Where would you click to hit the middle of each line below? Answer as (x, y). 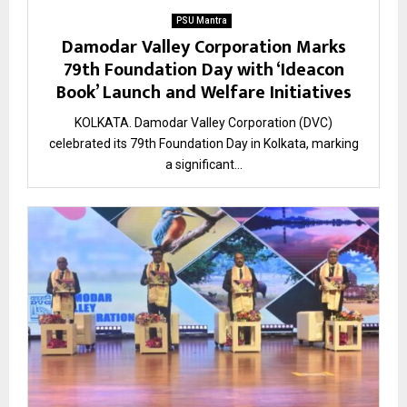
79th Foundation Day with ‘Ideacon (203, 70)
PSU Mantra (201, 21)
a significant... (203, 165)
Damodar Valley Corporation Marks (203, 48)
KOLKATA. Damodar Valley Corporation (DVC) (203, 123)
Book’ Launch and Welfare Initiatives (203, 93)
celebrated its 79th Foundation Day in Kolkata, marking (203, 144)
